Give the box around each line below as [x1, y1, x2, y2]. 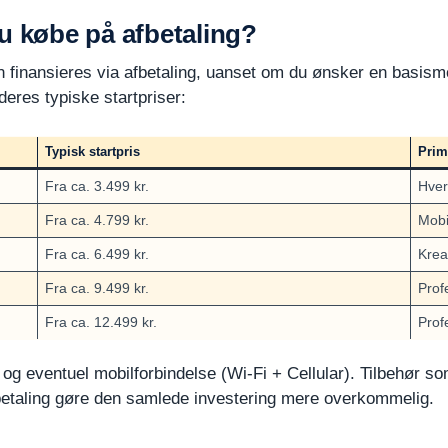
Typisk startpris [44, 143, 140, 159]
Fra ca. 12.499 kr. [45, 313, 157, 330]
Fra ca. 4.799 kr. [45, 211, 149, 228]
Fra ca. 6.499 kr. [45, 245, 149, 262]
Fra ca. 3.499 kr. [45, 177, 149, 194]
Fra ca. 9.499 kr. [45, 279, 149, 296]
